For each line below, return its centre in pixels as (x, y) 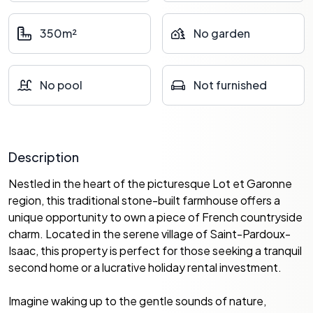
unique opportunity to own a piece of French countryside (155, 217)
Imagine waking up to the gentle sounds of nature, (137, 301)
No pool (61, 85)
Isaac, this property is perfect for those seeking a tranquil (155, 250)
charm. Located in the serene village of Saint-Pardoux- (150, 234)
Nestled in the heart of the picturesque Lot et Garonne (150, 183)
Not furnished (230, 85)
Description (44, 157)
